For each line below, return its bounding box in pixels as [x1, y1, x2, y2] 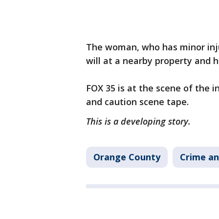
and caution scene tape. [86, 96, 191, 108]
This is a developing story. [86, 115, 193, 127]
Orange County [93, 151, 160, 163]
